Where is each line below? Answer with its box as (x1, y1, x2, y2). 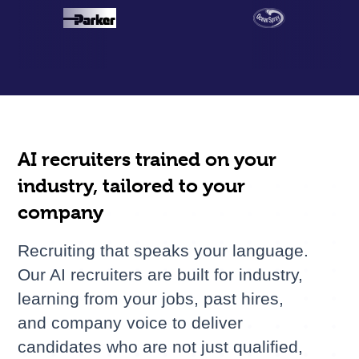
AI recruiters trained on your (18, 148, 277, 171)
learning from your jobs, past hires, (18, 289, 284, 309)
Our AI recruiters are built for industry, (18, 265, 304, 284)
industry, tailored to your (18, 175, 246, 198)
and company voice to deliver (18, 313, 244, 333)
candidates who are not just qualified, (18, 337, 304, 357)
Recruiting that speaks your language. (18, 241, 309, 260)
